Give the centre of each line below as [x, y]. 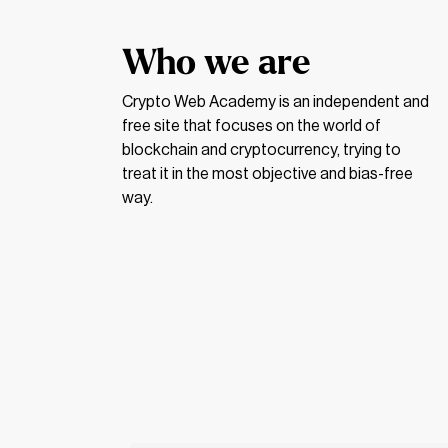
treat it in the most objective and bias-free [267, 174]
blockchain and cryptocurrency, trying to [261, 150]
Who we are [216, 64]
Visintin [325, 184]
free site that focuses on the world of [251, 126]
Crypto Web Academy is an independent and [275, 102]
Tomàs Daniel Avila [325, 163]
